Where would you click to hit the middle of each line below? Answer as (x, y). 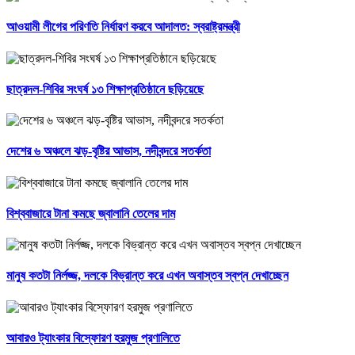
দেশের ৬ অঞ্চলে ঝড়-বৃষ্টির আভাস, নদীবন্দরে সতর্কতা (109, 151)
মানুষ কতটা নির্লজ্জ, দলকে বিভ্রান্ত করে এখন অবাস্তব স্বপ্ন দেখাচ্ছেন (147, 276)
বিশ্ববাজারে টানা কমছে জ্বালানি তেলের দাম (91, 213)
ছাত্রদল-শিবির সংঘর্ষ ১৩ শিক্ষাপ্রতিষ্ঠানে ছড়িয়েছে (105, 89)
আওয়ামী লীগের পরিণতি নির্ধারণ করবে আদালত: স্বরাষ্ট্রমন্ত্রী (123, 27)
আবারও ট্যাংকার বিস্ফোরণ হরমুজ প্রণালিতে (93, 338)
